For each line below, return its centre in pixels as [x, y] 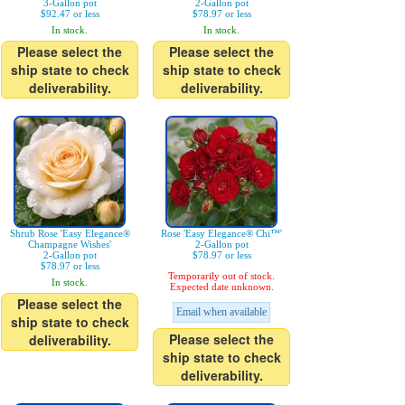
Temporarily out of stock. [221, 276]
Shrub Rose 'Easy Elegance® [70, 233]
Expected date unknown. [221, 287]
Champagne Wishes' [70, 244]
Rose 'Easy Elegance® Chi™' [221, 233]
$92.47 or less [70, 14]
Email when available [221, 312]
